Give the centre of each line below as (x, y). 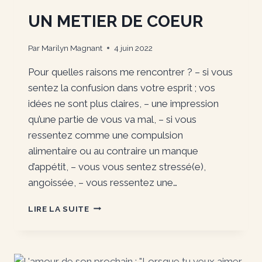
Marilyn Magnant (72, 48)
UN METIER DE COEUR (116, 22)
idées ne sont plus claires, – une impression (123, 103)
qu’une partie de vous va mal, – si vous (112, 119)
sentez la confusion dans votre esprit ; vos (122, 87)
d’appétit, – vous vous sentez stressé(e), (117, 166)
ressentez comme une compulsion (106, 135)
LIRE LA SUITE (59, 208)
